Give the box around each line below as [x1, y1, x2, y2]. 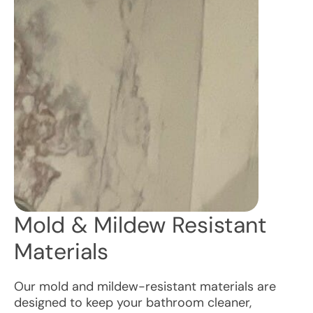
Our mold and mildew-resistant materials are [14, 278, 276, 295]
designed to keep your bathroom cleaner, [14, 294, 252, 311]
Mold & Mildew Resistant [14, 210, 267, 240]
